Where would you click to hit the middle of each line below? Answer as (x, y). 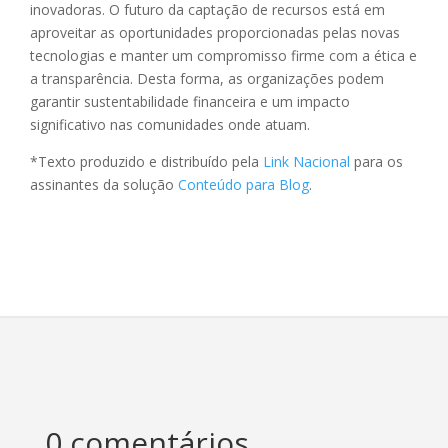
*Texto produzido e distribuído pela (146, 162)
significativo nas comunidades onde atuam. (170, 125)
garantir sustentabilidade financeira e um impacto (190, 102)
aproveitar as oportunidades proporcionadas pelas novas (215, 33)
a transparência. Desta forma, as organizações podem (207, 79)
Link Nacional (306, 162)
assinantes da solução (104, 185)
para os (376, 162)
